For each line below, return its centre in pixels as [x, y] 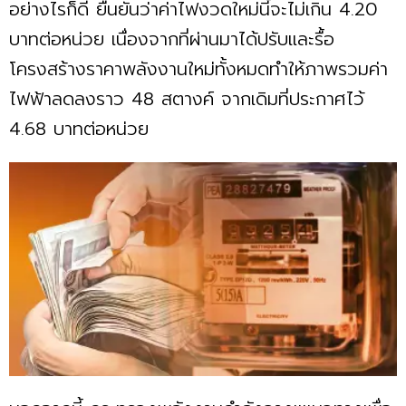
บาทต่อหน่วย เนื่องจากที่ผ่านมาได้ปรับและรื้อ [172, 39]
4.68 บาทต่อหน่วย [82, 128]
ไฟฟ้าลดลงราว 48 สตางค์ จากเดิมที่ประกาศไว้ [187, 98]
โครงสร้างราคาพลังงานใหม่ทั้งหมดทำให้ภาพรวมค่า [198, 68]
